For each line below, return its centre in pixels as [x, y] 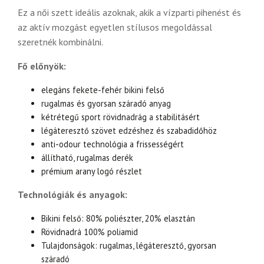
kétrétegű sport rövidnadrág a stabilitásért [121, 117]
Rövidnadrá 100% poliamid [90, 232]
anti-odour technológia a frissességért [113, 144]
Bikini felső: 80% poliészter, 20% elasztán [118, 219]
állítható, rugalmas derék [87, 158]
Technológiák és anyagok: [72, 195]
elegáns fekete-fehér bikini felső [103, 90]
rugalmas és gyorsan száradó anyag [106, 104]
